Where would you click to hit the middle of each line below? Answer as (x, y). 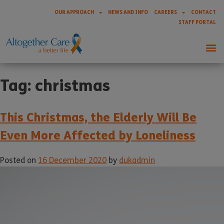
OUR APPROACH (74, 12)
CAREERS (165, 12)
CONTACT (203, 12)
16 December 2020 (72, 160)
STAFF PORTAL (197, 22)
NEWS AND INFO (128, 12)
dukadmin (137, 160)
